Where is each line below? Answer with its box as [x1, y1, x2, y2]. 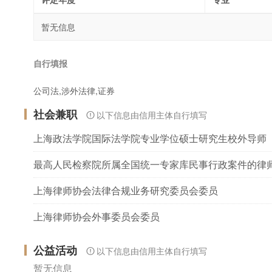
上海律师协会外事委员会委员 [33, 209, 160, 223]
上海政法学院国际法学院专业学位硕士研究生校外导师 [33, 131, 267, 145]
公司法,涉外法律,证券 [33, 84, 115, 97]
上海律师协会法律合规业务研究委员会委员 [33, 183, 218, 197]
